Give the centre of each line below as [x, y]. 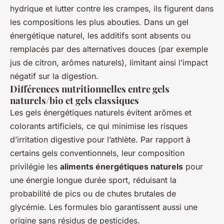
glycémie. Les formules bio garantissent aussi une [104, 207]
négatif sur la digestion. [54, 76]
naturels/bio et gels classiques [74, 100]
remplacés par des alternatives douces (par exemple [109, 49]
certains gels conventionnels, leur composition [97, 153]
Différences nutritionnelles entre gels [90, 89]
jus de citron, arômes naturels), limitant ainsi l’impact [109, 63]
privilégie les [35, 167]
